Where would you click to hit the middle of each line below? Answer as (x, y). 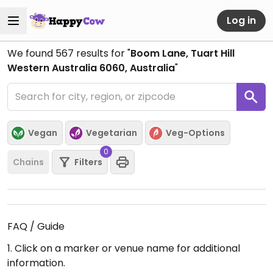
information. (36, 263)
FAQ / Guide (36, 226)
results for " (102, 53)
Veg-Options (195, 133)
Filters (88, 162)
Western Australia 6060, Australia (91, 68)
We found (31, 53)
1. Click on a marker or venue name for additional (124, 248)
